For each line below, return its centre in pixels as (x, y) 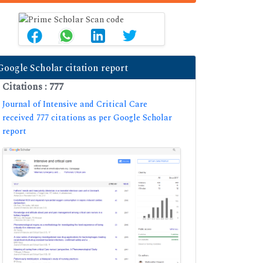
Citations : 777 (33, 87)
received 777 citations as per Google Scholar (87, 117)
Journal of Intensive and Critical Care (75, 104)
